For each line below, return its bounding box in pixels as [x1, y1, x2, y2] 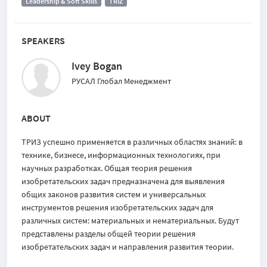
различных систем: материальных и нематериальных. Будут [21, 215, 239, 226]
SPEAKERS [21, 35, 65, 46]
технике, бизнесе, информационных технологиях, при [21, 150, 221, 160]
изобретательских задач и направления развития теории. [21, 241, 234, 252]
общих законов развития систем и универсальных [21, 189, 206, 200]
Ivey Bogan [72, 59, 122, 73]
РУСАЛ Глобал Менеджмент [72, 76, 171, 86]
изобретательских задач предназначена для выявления [21, 176, 225, 187]
